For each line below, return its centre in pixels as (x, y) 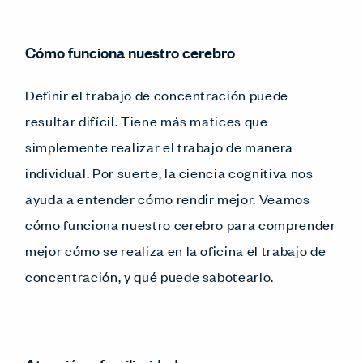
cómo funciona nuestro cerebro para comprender (181, 224)
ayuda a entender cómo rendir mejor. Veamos (168, 198)
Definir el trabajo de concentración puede (157, 94)
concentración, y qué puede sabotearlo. (150, 276)
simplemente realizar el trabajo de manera (160, 146)
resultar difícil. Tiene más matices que (147, 120)
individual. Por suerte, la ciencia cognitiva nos (169, 172)
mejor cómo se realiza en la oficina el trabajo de (176, 250)
